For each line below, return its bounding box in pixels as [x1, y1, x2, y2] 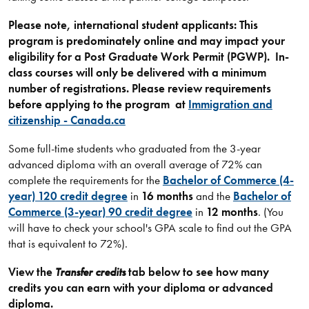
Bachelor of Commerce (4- [162, 172, 294, 188]
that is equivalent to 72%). [8, 235, 128, 251]
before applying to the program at [8, 96, 188, 112]
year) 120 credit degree [8, 188, 128, 203]
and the [192, 188, 233, 203]
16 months [141, 188, 193, 203]
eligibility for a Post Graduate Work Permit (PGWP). [8, 48, 275, 64]
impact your [224, 32, 285, 48]
